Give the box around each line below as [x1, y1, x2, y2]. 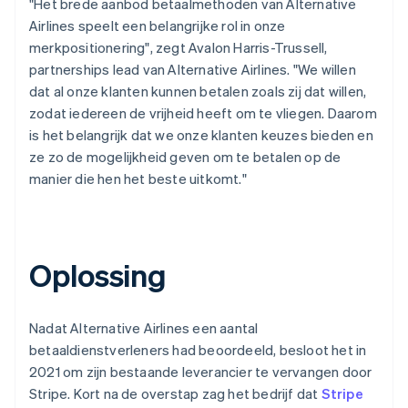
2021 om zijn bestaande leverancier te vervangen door [29, 362, 372, 381]
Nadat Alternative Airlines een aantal [29, 318, 259, 337]
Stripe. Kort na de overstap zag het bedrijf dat [29, 383, 321, 403]
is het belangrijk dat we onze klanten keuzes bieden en [29, 125, 373, 144]
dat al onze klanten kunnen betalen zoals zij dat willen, [29, 81, 367, 100]
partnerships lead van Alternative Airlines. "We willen [29, 59, 356, 78]
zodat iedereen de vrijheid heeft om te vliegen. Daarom [29, 103, 377, 122]
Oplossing [29, 254, 168, 294]
